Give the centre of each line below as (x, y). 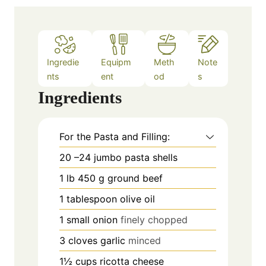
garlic (113, 240)
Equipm (116, 62)
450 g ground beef (120, 178)
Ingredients (80, 97)
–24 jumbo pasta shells (126, 157)
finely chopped (154, 219)
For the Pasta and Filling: (115, 136)
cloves (83, 240)
